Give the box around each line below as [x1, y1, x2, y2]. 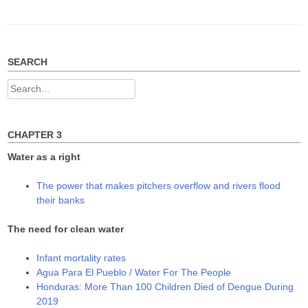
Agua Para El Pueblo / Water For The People [36, 267, 232, 278]
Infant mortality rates [36, 252, 126, 264]
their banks [36, 195, 85, 206]
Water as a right [8, 151, 81, 163]
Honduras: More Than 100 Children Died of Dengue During [36, 281, 294, 293]
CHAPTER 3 [8, 129, 63, 140]
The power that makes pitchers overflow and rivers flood [36, 180, 281, 192]
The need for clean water [8, 223, 124, 235]
